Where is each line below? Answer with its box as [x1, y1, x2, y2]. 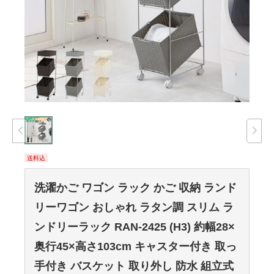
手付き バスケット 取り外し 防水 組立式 [34, 260, 234, 272]
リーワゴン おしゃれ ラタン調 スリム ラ [34, 201, 234, 213]
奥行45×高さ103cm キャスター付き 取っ [34, 240, 237, 253]
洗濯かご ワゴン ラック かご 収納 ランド [34, 182, 237, 194]
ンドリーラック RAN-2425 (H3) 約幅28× [34, 221, 235, 233]
